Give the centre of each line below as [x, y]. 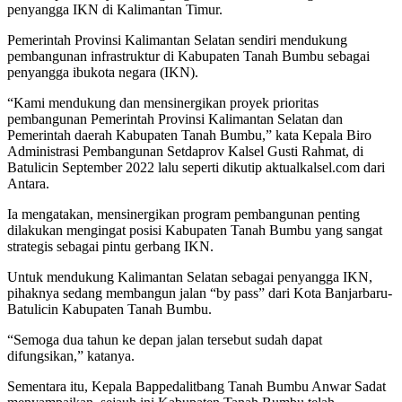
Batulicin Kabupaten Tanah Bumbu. [109, 309]
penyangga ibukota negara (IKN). [103, 72]
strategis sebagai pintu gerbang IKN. [110, 246]
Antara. [28, 183]
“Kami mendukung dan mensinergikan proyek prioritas [163, 102]
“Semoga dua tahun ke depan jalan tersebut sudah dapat [165, 339]
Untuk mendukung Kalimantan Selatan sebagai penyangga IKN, [190, 276]
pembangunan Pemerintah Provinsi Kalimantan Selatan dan [175, 118]
